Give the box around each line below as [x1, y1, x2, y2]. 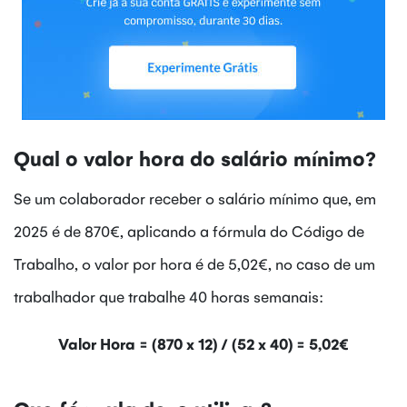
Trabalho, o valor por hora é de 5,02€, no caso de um [14, 253, 375, 274]
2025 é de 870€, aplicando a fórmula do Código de [14, 221, 364, 242]
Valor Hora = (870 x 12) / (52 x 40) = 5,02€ [58, 333, 349, 354]
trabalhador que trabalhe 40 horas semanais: [14, 286, 323, 307]
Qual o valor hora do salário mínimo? [14, 144, 376, 172]
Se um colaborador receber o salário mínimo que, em [14, 188, 376, 209]
